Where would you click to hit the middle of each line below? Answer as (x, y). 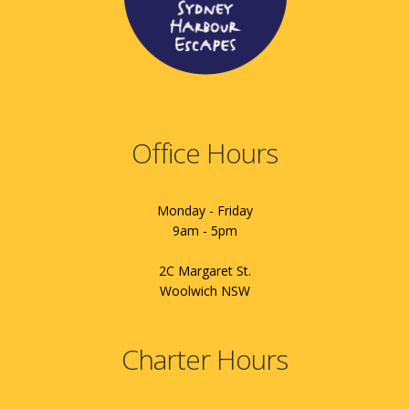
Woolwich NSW (204, 290)
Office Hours (204, 152)
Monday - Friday (204, 210)
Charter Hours (204, 359)
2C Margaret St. (204, 270)
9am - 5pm (204, 230)
